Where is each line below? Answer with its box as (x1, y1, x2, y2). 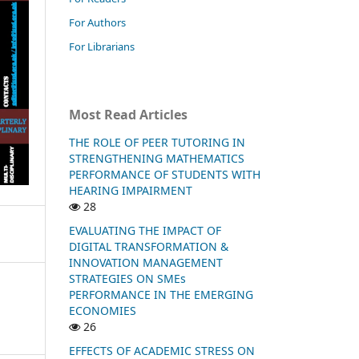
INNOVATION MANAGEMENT (69, 254, 223, 270)
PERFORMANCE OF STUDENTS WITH (69, 166, 260, 182)
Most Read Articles (69, 105, 188, 123)
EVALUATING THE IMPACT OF (69, 222, 221, 238)
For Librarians (69, 38, 135, 54)
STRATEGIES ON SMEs (69, 270, 186, 286)
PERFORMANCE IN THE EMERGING (69, 286, 253, 302)
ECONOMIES (69, 302, 136, 318)
